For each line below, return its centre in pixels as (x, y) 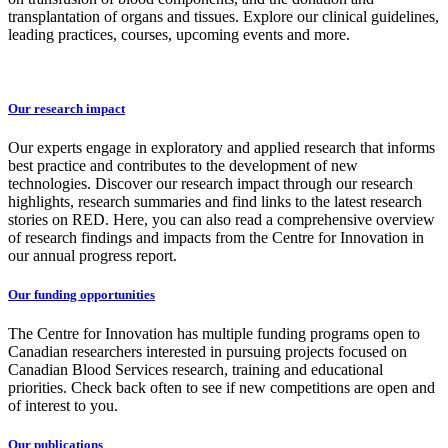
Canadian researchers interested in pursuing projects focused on (207, 352)
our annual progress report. (92, 255)
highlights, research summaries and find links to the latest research (215, 201)
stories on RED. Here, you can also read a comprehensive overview (221, 219)
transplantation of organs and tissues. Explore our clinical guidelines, (223, 17)
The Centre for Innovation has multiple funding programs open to (214, 334)
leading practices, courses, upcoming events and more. (179, 35)
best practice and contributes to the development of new (183, 165)
